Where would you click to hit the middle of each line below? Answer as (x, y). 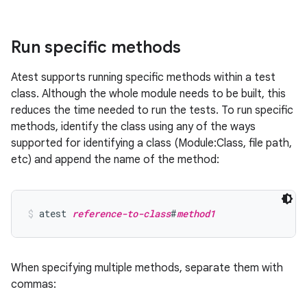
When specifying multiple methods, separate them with (147, 268)
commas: (34, 284)
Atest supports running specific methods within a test (143, 77)
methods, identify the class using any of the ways (133, 127)
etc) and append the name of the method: (115, 160)
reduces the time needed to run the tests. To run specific (152, 110)
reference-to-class (121, 213)
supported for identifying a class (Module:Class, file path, (151, 143)
